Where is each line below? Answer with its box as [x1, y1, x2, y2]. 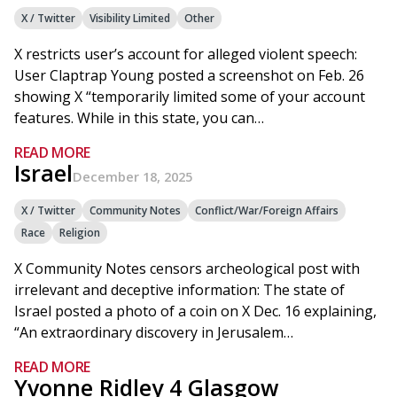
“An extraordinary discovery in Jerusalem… [14, 323, 293, 342]
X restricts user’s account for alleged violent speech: [14, 44, 357, 64]
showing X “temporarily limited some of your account [14, 87, 365, 106]
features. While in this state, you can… [14, 108, 264, 128]
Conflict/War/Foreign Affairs [195, 203, 339, 218]
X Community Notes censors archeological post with [14, 259, 360, 278]
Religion [59, 225, 100, 240]
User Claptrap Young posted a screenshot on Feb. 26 [14, 66, 364, 85]
